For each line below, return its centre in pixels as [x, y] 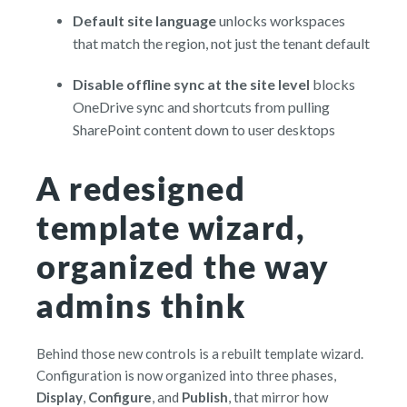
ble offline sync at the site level [206, 84]
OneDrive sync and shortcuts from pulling [201, 107]
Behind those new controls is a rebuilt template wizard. [200, 354]
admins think [141, 305]
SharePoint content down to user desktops [204, 130]
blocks [333, 84]
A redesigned [141, 188]
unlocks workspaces [281, 21]
